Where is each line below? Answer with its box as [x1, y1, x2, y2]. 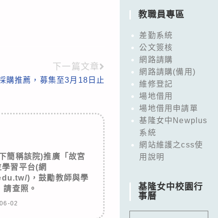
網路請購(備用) [139, 67, 196, 76]
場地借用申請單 [139, 104, 198, 112]
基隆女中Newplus [139, 116, 208, 125]
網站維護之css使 [139, 140, 203, 149]
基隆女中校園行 [138, 182, 203, 192]
